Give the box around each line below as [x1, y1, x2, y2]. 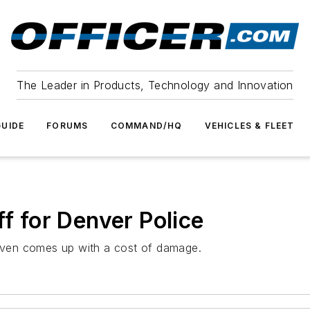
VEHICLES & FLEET [204, 120, 295, 131]
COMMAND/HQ [110, 120, 183, 131]
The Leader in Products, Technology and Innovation [17, 78, 293, 92]
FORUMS [46, 120, 89, 131]
